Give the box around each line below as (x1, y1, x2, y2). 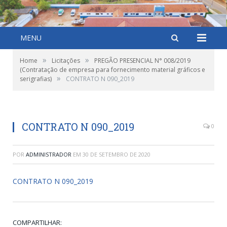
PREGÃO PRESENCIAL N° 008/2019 (94, 56, 191, 65)
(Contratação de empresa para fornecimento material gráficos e (20, 65, 205, 74)
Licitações (52, 56, 80, 65)
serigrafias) (20, 74, 52, 83)
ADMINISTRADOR (26, 150, 71, 158)
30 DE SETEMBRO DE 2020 (83, 150, 150, 158)
